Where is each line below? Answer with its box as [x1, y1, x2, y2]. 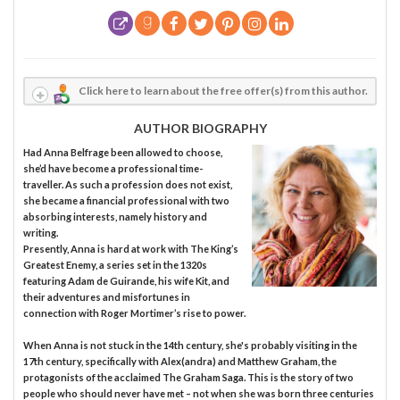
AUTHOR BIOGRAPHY [133, 121, 267, 137]
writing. [23, 227, 58, 239]
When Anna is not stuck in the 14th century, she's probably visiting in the [23, 339, 357, 352]
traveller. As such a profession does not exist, [23, 179, 232, 191]
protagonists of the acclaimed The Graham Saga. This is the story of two [23, 371, 354, 384]
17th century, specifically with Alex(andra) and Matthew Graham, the [23, 355, 337, 368]
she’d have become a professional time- [23, 162, 203, 175]
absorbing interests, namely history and [23, 211, 207, 223]
